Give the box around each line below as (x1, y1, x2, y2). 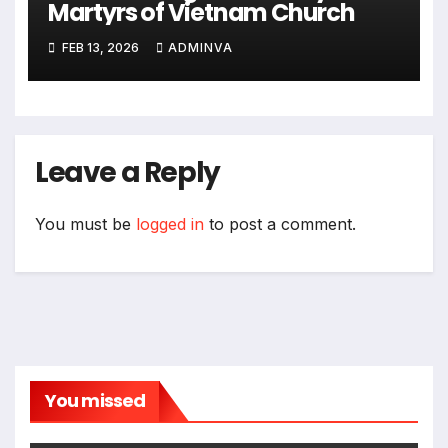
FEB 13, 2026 (58, 40, 142, 56)
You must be (35, 213, 136, 234)
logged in (136, 213, 204, 234)
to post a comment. (204, 213, 356, 234)
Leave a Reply (35, 152, 220, 192)
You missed (45, 387, 145, 413)
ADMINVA (167, 40, 233, 56)
